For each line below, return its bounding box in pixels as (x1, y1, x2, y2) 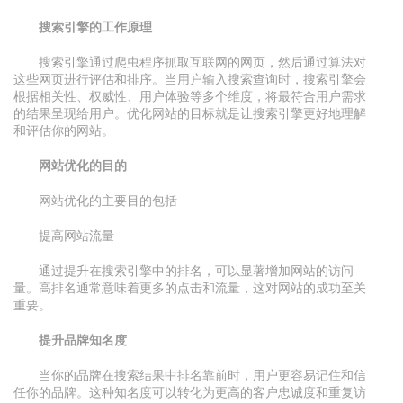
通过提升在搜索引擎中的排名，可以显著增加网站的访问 (39, 263, 354, 278)
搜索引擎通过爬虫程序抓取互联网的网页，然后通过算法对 (39, 54, 366, 69)
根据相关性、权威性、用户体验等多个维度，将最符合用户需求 (13, 88, 366, 103)
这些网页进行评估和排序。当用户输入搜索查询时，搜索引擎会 (13, 71, 366, 86)
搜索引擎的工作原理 (39, 19, 152, 34)
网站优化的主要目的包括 (39, 193, 177, 208)
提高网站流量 (39, 228, 114, 243)
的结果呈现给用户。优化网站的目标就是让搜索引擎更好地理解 (13, 105, 366, 121)
